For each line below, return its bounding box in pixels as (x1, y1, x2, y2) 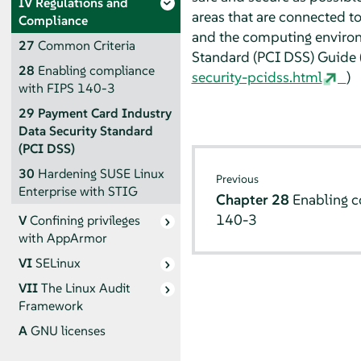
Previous (216, 172, 259, 187)
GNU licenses (30, 322, 106, 340)
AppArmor (46, 230, 107, 247)
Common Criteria (37, 36, 135, 54)
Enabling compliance (37, 61, 155, 79)
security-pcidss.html (191, 67, 322, 86)
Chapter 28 (216, 190, 293, 210)
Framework (18, 297, 83, 315)
